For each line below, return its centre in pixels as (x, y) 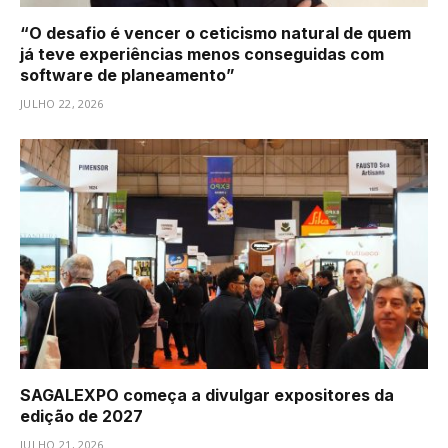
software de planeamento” (127, 75)
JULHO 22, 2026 (62, 104)
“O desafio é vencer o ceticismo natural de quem (215, 33)
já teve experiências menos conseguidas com (202, 54)
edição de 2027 (81, 415)
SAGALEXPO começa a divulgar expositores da (207, 394)
